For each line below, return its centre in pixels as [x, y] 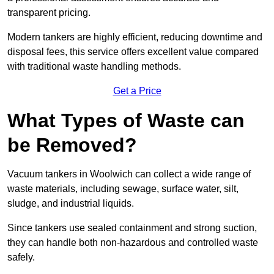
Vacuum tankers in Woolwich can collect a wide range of [129, 174]
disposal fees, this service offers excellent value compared [133, 52]
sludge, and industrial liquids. [71, 204]
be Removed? [72, 145]
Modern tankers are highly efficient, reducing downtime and [135, 37]
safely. [21, 257]
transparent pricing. [49, 13]
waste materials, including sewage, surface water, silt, [123, 189]
